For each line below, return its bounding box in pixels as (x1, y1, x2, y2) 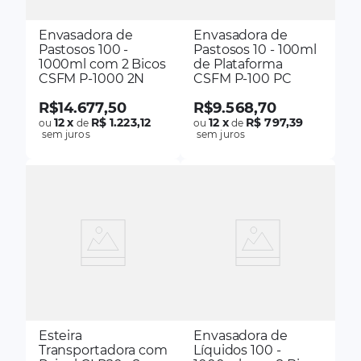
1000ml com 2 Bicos (38, 56, 166, 73)
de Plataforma (193, 56, 283, 73)
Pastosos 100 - (38, 42, 129, 58)
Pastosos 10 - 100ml (193, 42, 317, 58)
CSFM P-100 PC (193, 71, 292, 87)
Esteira (38, 327, 83, 343)
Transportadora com (38, 342, 168, 358)
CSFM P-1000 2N (38, 71, 145, 87)
